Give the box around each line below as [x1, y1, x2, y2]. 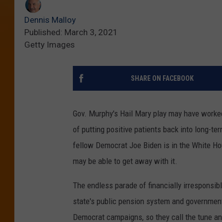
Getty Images [24, 39, 75, 50]
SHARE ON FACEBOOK [130, 74, 194, 82]
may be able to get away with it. [73, 156, 177, 166]
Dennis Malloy [24, 14, 76, 25]
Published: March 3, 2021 [24, 27, 118, 37]
